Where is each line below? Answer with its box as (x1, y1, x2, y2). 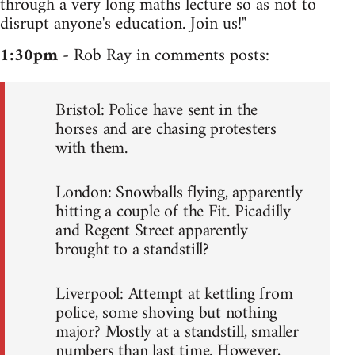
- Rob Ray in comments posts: (58, 40, 269, 72)
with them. (55, 133, 128, 165)
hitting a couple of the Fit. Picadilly (55, 197, 291, 228)
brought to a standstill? (55, 235, 209, 266)
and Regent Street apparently (55, 216, 249, 247)
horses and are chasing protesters (55, 114, 277, 146)
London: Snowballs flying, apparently (55, 177, 303, 209)
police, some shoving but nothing (55, 298, 278, 330)
